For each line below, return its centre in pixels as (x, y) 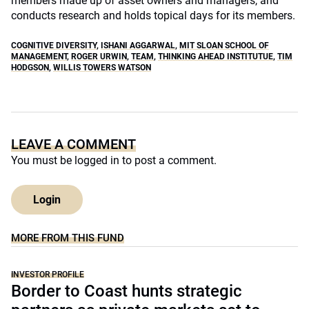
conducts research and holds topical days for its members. (153, 16)
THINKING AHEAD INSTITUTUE (216, 57)
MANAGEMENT (39, 57)
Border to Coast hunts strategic (127, 291)
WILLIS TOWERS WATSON (102, 68)
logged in (97, 160)
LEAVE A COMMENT (73, 144)
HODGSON (30, 68)
